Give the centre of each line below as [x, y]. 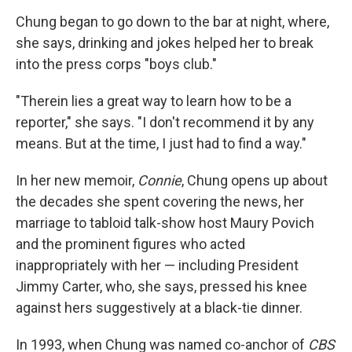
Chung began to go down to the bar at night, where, [172, 22]
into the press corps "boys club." [116, 64]
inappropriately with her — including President [157, 265]
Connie [159, 180]
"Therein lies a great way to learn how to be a [154, 101]
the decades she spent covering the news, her [160, 202]
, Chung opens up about [255, 180]
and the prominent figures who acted [130, 244]
